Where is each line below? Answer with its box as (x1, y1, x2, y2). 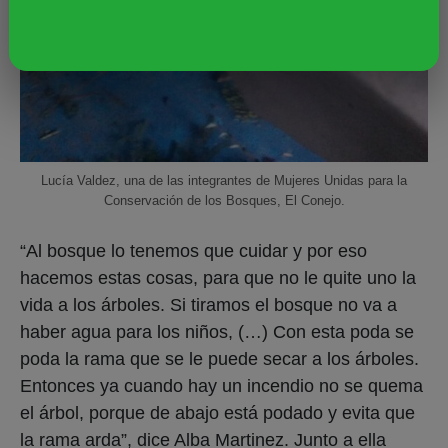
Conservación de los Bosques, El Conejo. (103, 192, 345, 208)
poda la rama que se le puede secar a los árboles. (20, 348, 419, 369)
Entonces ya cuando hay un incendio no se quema (20, 375, 423, 396)
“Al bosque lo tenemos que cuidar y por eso (20, 240, 367, 261)
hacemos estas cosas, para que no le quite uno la (20, 267, 416, 288)
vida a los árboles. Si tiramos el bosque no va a (20, 294, 397, 315)
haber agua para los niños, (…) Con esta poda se (20, 321, 414, 342)
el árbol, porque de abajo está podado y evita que (20, 402, 415, 423)
